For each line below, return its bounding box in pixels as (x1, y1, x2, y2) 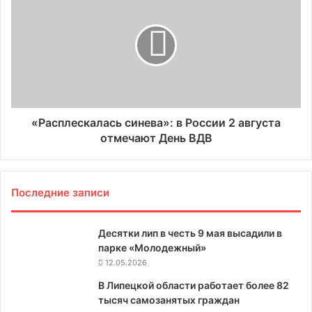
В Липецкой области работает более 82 (98, 279, 289, 291)
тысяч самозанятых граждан (98, 293, 240, 306)
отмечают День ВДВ (100, 130, 212, 145)
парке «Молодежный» (98, 241, 206, 253)
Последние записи (11, 185, 109, 199)
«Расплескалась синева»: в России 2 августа (31, 115, 281, 130)
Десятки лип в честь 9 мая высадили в (98, 226, 282, 239)
